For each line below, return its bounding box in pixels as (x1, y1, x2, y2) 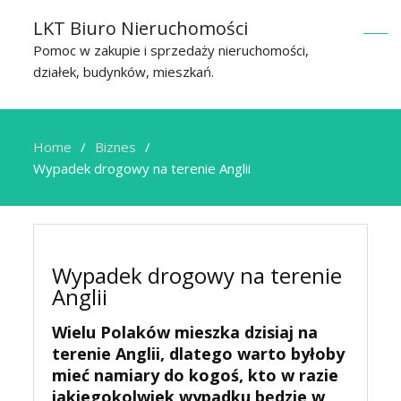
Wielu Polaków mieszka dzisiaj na (52, 321, 319, 343)
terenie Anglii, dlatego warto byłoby (52, 343, 346, 364)
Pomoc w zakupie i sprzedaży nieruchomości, (33, 41, 310, 59)
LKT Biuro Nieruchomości (33, 16, 249, 40)
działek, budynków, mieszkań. (33, 63, 215, 81)
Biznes (95, 138, 137, 156)
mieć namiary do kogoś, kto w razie (52, 364, 339, 386)
